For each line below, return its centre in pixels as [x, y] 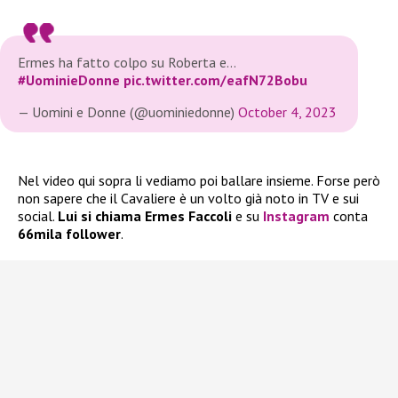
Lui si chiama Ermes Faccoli [145, 216]
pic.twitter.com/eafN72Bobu [215, 80]
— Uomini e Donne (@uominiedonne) [128, 112]
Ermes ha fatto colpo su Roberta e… [127, 63]
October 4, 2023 [287, 112]
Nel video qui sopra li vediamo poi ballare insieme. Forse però [199, 181]
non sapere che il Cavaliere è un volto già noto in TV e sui [188, 199]
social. [38, 216]
